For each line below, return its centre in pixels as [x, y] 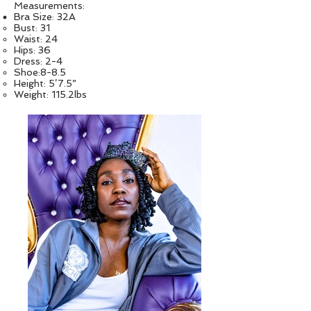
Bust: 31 [32, 28]
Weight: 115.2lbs [50, 95]
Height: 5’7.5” [45, 84]
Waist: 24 [36, 39]
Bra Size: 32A [45, 17]
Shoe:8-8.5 [40, 73]
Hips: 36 [32, 50]
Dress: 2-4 [38, 61]
